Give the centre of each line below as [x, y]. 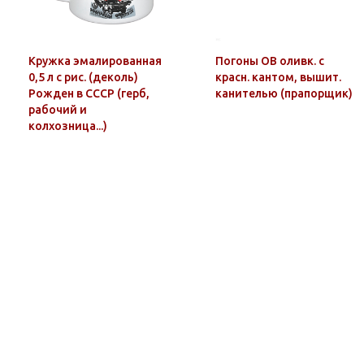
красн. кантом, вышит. [278, 77]
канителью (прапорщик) [316, 93]
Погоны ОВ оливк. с [270, 61]
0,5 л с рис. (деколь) [83, 77]
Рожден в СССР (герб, [89, 93]
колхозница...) [68, 126]
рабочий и [58, 110]
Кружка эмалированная [95, 61]
